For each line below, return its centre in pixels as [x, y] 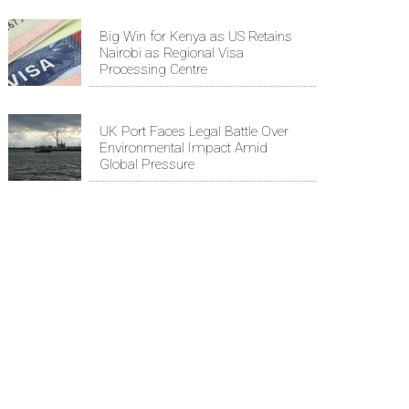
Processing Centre [153, 69]
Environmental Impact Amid [184, 147]
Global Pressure [147, 164]
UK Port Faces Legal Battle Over [194, 131]
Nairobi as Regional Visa [172, 52]
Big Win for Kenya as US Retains [196, 36]
